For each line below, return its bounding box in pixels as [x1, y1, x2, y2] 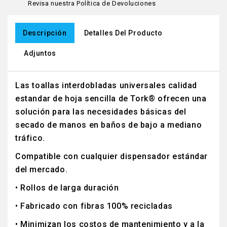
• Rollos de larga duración [15, 183, 119, 193]
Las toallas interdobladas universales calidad [15, 81, 198, 90]
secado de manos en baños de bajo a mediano [15, 120, 202, 130]
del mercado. [15, 165, 68, 174]
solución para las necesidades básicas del [15, 107, 186, 117]
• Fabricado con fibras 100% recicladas [15, 201, 173, 211]
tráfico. [15, 133, 45, 143]
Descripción [23, 29, 67, 37]
